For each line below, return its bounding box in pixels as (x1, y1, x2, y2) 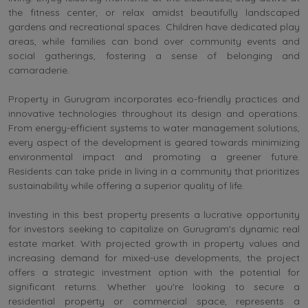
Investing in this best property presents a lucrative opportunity (8, 208, 300, 221)
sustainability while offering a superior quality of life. (8, 179, 244, 192)
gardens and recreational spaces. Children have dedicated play (8, 20, 300, 33)
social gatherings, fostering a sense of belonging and (8, 49, 300, 62)
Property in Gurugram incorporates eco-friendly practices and (8, 92, 300, 105)
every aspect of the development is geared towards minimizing (8, 135, 300, 148)
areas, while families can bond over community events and (8, 34, 300, 47)
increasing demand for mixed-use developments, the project (8, 251, 300, 264)
